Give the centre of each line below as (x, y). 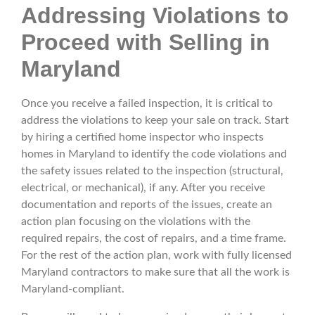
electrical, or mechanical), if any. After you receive (143, 188)
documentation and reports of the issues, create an (147, 205)
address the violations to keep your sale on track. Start (155, 121)
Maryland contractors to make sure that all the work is (155, 272)
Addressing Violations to (155, 16)
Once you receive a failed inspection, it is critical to (147, 104)
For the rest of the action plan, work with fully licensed (156, 256)
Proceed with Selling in (146, 43)
